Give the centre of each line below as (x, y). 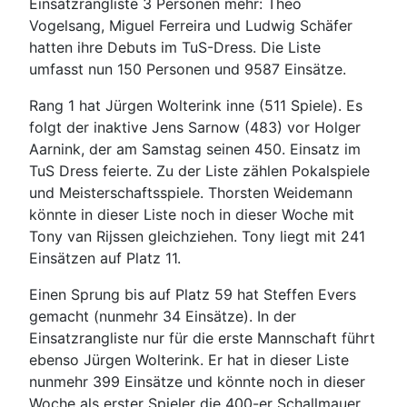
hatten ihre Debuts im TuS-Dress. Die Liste (175, 47)
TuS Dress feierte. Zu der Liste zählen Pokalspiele (199, 170)
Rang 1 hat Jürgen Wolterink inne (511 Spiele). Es (196, 105)
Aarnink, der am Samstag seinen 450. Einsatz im (195, 149)
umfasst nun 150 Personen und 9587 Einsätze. (188, 69)
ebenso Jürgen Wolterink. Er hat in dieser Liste (189, 359)
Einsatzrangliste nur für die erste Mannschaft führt (202, 338)
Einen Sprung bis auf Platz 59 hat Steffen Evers (193, 294)
